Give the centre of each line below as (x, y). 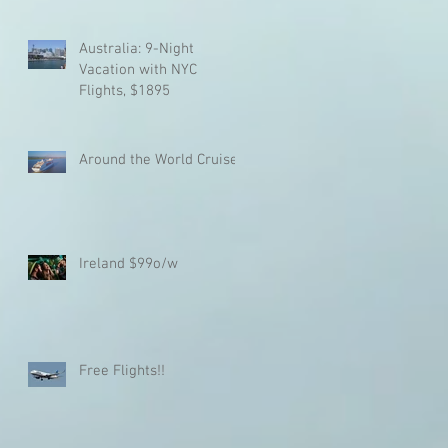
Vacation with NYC (138, 69)
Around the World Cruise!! (162, 159)
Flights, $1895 (124, 90)
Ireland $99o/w (128, 263)
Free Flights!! (122, 370)
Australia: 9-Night (136, 48)
